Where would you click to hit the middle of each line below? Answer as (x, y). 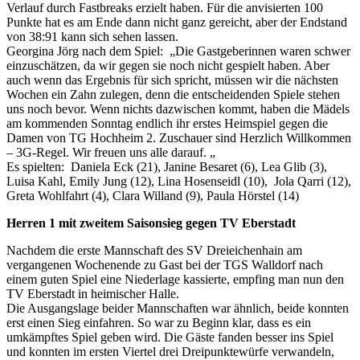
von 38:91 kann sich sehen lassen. (92, 36)
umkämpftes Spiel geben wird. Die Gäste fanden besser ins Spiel (170, 337)
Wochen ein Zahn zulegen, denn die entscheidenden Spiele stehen (173, 94)
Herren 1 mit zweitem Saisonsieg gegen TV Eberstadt (151, 223)
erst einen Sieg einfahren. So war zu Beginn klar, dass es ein (159, 322)
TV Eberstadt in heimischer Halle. (93, 293)
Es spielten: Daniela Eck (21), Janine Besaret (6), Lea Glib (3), (167, 166)
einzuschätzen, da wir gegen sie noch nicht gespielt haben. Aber (168, 65)
